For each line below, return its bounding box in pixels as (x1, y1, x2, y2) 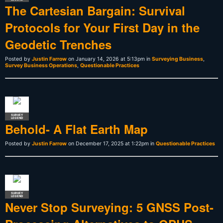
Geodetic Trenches (5, 35, 111, 53)
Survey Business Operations (5, 62, 77, 69)
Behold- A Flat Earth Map (5, 120, 148, 137)
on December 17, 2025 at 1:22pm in (67, 140, 156, 147)
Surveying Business (152, 55, 203, 62)
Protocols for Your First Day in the (5, 18, 200, 36)
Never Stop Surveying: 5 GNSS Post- (5, 198, 214, 216)
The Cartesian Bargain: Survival (5, 1, 185, 19)
